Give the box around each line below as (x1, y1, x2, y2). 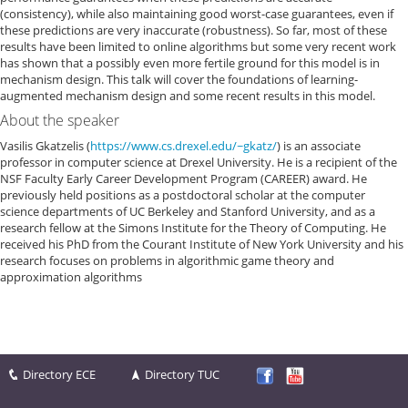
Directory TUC (145, 366, 219, 382)
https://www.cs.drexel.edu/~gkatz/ (90, 138, 277, 154)
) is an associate (277, 138, 361, 154)
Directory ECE (23, 366, 96, 382)
